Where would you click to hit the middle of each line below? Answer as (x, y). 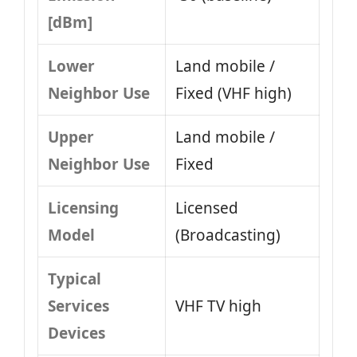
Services (78, 306)
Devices (76, 333)
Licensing (83, 208)
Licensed (207, 208)
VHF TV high (218, 306)
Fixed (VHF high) (233, 93)
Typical (75, 279)
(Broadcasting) (228, 235)
